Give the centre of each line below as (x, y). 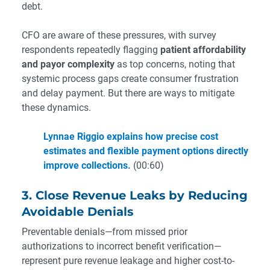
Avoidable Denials (77, 212)
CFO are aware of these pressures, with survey (119, 36)
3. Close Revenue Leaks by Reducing (135, 196)
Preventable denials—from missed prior (105, 232)
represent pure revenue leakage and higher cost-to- (128, 261)
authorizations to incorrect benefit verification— (121, 246)
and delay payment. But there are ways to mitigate (128, 93)
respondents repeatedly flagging (91, 50)
